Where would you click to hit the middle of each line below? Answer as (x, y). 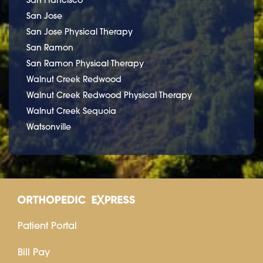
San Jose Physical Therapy (80, 31)
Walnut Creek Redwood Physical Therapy (109, 95)
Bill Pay (34, 252)
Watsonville (49, 127)
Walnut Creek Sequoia (71, 111)
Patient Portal (47, 225)
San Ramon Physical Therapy (85, 63)
